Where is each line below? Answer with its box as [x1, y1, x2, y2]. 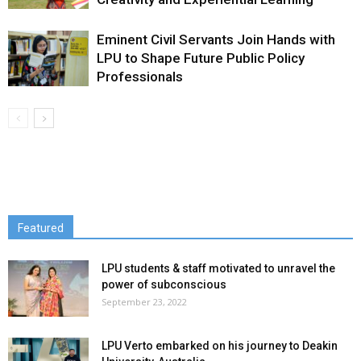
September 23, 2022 [102, 296, 187, 308]
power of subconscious [102, 278, 226, 291]
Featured [18, 222, 64, 234]
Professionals [97, 68, 183, 85]
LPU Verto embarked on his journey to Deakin [102, 339, 338, 352]
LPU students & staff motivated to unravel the [102, 262, 335, 275]
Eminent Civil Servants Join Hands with [97, 31, 335, 48]
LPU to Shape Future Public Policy [97, 50, 305, 66]
